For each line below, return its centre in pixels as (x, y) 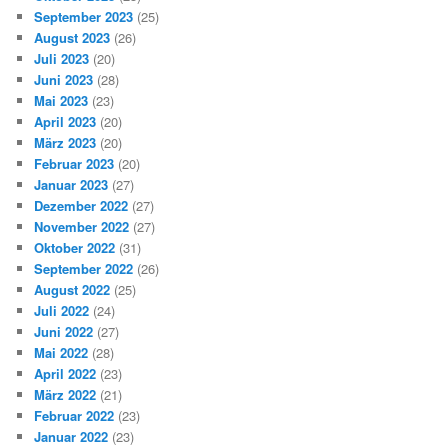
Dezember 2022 (81, 206)
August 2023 (72, 38)
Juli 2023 (62, 59)
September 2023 (84, 17)
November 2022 (82, 227)
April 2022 (65, 374)
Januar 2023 (71, 185)
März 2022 (65, 395)
